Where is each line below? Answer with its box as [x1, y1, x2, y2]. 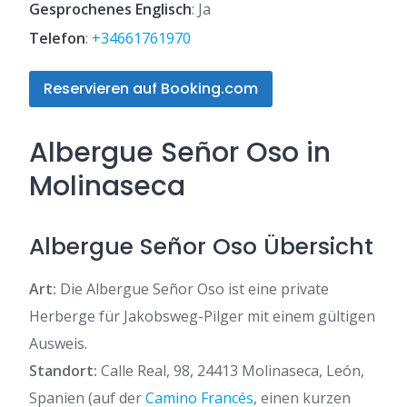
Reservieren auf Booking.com [44, 78, 258, 100]
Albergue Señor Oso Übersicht [29, 231, 373, 263]
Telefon [29, 28, 85, 49]
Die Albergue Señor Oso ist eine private [56, 279, 329, 300]
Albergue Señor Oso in [29, 134, 331, 173]
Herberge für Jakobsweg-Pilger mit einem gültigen [29, 306, 375, 327]
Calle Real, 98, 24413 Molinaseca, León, [97, 361, 364, 382]
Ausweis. [29, 333, 87, 354]
